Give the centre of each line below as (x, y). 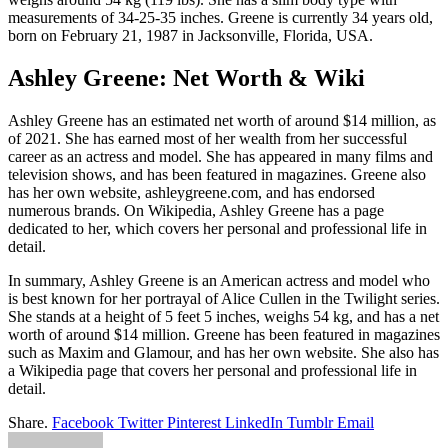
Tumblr (310, 422)
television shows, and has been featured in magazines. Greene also (217, 174)
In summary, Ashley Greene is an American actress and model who (219, 280)
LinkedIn (254, 422)
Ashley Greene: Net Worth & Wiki (186, 77)
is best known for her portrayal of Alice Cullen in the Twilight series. (224, 298)
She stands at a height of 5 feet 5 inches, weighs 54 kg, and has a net (223, 316)
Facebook (83, 422)
